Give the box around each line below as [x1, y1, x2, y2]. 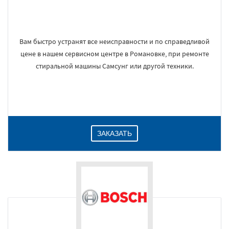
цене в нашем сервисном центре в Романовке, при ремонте [20, 49, 209, 58]
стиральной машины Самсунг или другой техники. [35, 61, 194, 71]
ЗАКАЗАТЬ [97, 129, 132, 138]
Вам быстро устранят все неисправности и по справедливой [19, 37, 210, 46]
